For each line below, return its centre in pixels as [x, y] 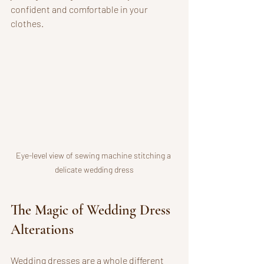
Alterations [42, 229]
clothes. [27, 23]
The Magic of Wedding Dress [92, 210]
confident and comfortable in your [80, 9]
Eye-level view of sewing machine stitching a [94, 155]
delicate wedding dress [94, 169]
